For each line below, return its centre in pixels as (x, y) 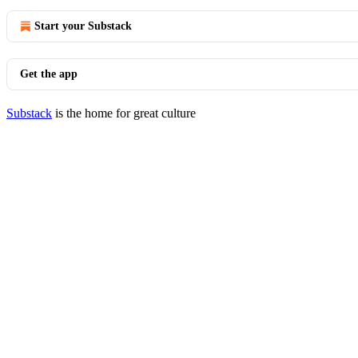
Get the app (49, 74)
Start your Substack (83, 26)
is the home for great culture (124, 113)
